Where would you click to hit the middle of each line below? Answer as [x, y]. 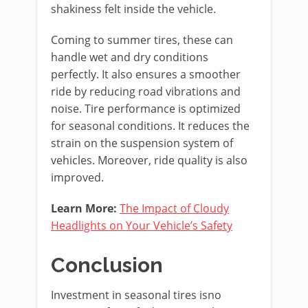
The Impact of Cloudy [174, 209]
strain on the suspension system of [142, 143]
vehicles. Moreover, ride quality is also [149, 161]
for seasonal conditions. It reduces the [150, 126]
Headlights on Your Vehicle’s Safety [142, 226]
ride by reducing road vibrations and [146, 92]
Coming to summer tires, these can [142, 40]
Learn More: [84, 209]
